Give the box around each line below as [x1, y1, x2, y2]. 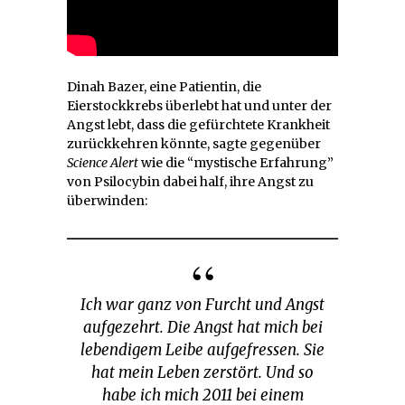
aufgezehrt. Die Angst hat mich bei [82, 317, 323, 338]
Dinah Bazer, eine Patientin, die [67, 79, 261, 96]
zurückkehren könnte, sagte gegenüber [67, 136, 321, 153]
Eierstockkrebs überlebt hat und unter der [67, 98, 332, 115]
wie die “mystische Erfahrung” [138, 155, 334, 172]
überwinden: [67, 193, 147, 210]
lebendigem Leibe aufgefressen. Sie [80, 340, 325, 361]
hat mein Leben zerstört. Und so [91, 363, 314, 383]
